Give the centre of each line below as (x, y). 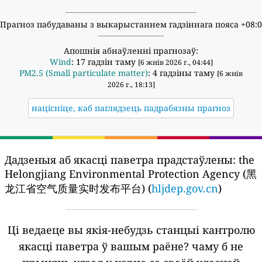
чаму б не (218, 246)
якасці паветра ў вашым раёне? (104, 246)
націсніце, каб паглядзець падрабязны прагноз (131, 108)
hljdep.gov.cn (185, 188)
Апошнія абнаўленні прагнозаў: (131, 50)
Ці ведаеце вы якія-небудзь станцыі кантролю (131, 230)
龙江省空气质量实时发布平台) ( (78, 188)
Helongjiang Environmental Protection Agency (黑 (131, 173)
